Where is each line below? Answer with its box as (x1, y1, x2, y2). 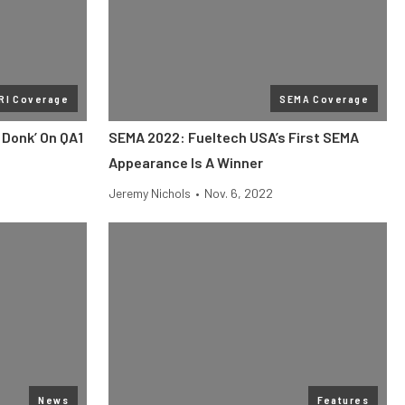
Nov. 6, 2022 (204, 185, 273, 201)
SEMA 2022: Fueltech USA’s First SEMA (108, 128, 359, 146)
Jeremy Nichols (108, 185, 191, 201)
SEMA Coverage (279, 92, 369, 105)
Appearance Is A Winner (108, 154, 263, 171)
